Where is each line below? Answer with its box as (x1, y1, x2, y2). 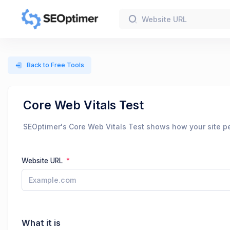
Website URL (22, 156, 65, 165)
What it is (22, 218, 61, 228)
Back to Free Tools (26, 61, 84, 69)
